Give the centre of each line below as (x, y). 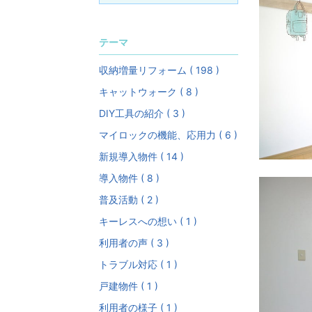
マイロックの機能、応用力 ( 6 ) (168, 135)
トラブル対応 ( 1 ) (138, 265)
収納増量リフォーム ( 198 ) (159, 70)
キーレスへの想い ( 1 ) (148, 221)
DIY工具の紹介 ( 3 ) (142, 114)
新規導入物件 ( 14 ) (141, 157)
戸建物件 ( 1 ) (128, 286)
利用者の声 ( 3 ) (134, 243)
